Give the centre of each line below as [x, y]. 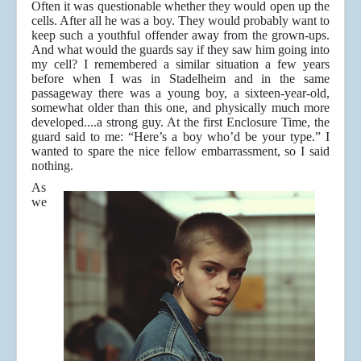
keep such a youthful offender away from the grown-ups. [180, 35]
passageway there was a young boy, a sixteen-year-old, [180, 93]
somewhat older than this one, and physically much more [180, 108]
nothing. [52, 166]
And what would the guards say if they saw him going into [180, 50]
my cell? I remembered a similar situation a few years [180, 64]
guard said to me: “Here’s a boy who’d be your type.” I [180, 137]
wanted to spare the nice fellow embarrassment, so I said [180, 151]
